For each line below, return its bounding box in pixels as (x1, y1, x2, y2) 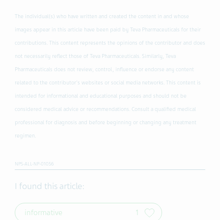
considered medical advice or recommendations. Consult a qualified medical (15, 106, 196, 112)
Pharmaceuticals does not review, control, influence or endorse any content (15, 66, 194, 73)
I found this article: (15, 180, 84, 192)
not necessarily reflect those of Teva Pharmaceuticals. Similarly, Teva (15, 53, 176, 59)
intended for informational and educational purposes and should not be (15, 92, 187, 99)
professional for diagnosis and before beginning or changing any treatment (15, 119, 196, 126)
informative (25, 208, 62, 217)
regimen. (15, 132, 37, 139)
